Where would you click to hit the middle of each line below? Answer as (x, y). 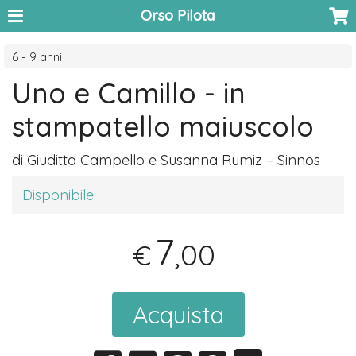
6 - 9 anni (37, 58)
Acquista (178, 315)
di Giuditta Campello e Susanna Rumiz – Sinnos (166, 161)
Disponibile (58, 195)
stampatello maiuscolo (163, 127)
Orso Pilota (178, 15)
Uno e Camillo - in (129, 93)
